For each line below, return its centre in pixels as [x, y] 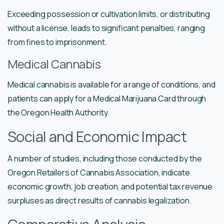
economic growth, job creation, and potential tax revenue [110, 186]
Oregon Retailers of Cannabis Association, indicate [99, 172]
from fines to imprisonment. [57, 42]
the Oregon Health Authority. [58, 112]
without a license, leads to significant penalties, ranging [106, 28]
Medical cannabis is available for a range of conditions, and [111, 84]
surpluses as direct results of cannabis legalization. [99, 200]
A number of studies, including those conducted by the [105, 158]
